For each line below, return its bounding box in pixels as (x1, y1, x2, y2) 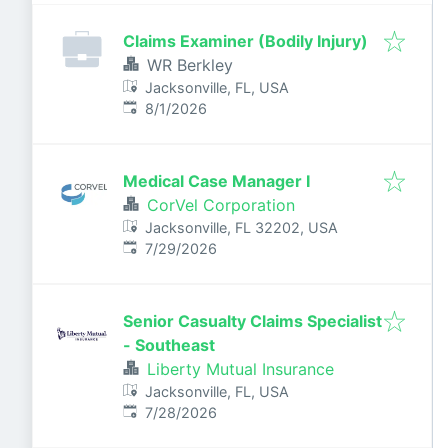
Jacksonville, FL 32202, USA (145, 219, 339, 236)
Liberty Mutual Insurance (147, 359, 334, 379)
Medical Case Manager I (123, 171, 310, 191)
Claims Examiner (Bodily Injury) (123, 31, 368, 51)
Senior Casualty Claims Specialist (123, 311, 382, 331)
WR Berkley (147, 55, 233, 75)
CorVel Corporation (147, 195, 295, 215)
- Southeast (123, 335, 215, 355)
